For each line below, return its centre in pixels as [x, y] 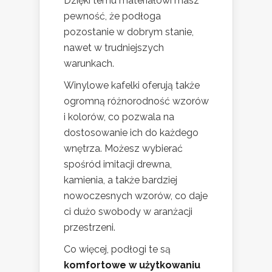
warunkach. [89, 63]
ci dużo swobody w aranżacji [128, 211]
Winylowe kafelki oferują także [132, 85]
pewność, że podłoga [112, 16]
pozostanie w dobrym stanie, [129, 32]
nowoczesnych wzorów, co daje [136, 195]
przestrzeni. [90, 227]
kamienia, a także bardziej [121, 180]
